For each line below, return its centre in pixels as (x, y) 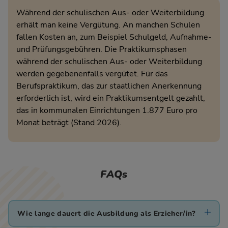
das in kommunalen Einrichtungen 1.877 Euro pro (107, 111)
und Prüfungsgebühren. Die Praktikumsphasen (102, 50)
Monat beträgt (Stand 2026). (69, 123)
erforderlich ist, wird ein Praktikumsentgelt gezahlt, (111, 98)
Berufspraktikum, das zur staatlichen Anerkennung (109, 86)
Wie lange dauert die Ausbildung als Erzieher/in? (107, 213)
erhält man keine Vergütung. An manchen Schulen (108, 25)
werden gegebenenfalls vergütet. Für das (92, 74)
